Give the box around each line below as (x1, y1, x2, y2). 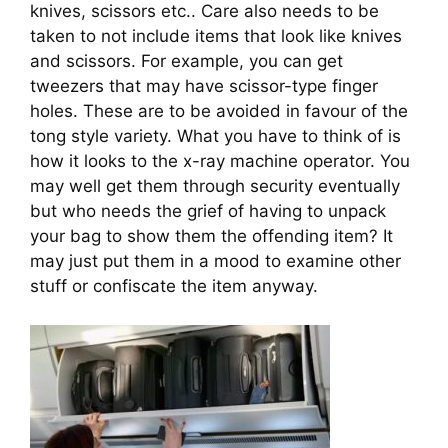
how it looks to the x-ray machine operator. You (30, 151, 410, 172)
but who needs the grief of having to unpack (30, 201, 386, 222)
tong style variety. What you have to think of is (30, 126, 401, 147)
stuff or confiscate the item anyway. (30, 276, 318, 297)
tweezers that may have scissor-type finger (30, 76, 378, 97)
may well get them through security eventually (30, 176, 400, 197)
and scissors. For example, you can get (30, 51, 343, 72)
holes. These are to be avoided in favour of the (30, 101, 408, 122)
